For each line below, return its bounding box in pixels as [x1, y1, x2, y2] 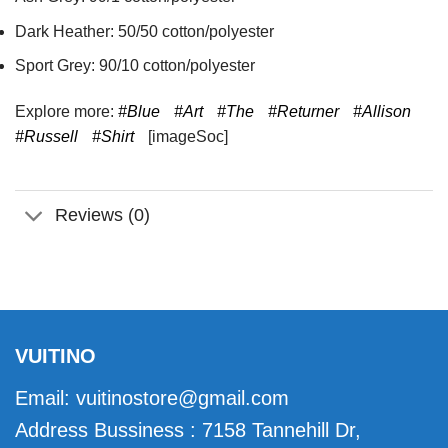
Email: [15, 387, 76, 410]
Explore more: [15, 103, 118, 121]
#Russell [15, 128, 78, 146]
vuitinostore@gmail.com [76, 387, 289, 410]
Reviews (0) [55, 205, 151, 226]
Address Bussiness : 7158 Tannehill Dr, [15, 419, 361, 442]
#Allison [353, 103, 411, 121]
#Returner [268, 103, 339, 121]
